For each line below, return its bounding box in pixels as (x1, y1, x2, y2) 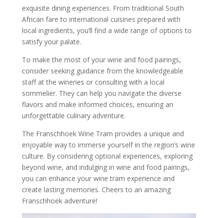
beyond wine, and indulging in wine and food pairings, (21, 163, 190, 172)
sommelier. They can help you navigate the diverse (21, 89, 182, 98)
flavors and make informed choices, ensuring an (21, 100, 173, 109)
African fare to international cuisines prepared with (21, 15, 181, 24)
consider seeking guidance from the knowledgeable (21, 66, 183, 76)
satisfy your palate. (21, 37, 81, 47)
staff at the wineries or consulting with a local (21, 77, 164, 87)
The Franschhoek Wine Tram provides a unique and (21, 129, 184, 139)
